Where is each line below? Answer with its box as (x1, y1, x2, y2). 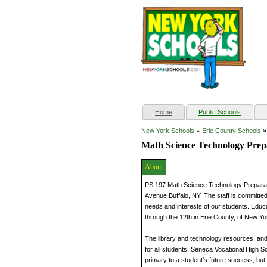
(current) (172, 108, 197, 116)
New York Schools (141, 127, 194, 135)
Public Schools (198, 108, 241, 116)
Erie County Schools (202, 127, 261, 135)
